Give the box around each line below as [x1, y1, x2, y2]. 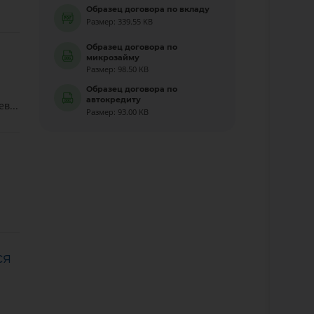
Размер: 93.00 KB [86, 107, 149, 117]
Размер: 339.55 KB [86, 16, 153, 27]
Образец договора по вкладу [86, 4, 210, 15]
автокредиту [86, 95, 142, 105]
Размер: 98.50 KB [86, 64, 149, 75]
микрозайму [86, 52, 140, 62]
